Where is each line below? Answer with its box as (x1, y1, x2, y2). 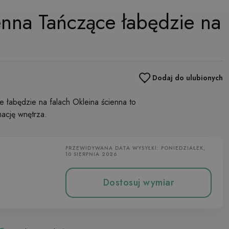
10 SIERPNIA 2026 (65, 150, 117, 158)
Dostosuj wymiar (103, 176, 174, 189)
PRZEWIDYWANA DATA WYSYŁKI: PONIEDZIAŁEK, (65, 144, 205, 152)
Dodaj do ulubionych (152, 73, 223, 83)
